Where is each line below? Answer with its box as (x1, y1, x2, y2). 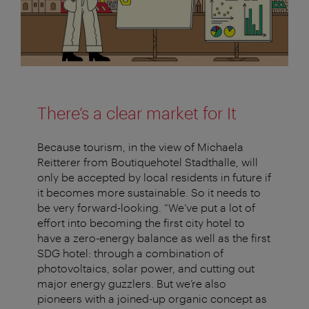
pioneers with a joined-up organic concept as (37, 292, 267, 306)
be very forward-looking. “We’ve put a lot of (37, 201, 255, 215)
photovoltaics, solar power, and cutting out (37, 261, 255, 275)
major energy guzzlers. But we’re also (37, 277, 226, 290)
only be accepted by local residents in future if (37, 170, 271, 184)
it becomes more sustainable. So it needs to (37, 186, 261, 199)
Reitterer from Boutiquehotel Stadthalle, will (37, 155, 258, 169)
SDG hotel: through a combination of (37, 246, 223, 260)
